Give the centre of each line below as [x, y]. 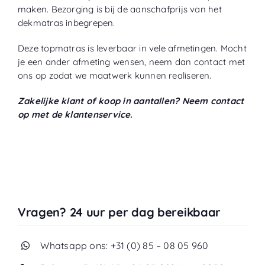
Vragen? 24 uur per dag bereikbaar [119, 212]
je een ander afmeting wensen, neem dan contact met [131, 62]
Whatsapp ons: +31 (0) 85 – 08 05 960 [125, 245]
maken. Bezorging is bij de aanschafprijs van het [119, 9]
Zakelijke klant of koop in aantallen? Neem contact [131, 101]
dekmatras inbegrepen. [66, 22]
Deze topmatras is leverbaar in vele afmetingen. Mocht [132, 48]
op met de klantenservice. [75, 114]
